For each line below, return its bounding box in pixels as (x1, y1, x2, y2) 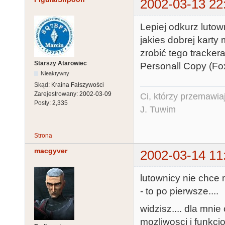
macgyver (34, 146, 67, 155)
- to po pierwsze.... (140, 186, 218, 197)
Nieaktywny (41, 70, 70, 76)
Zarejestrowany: (34, 90, 79, 97)
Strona (34, 132, 52, 139)
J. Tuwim (140, 104, 176, 115)
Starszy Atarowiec (34, 59, 87, 67)
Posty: (34, 99, 52, 106)
